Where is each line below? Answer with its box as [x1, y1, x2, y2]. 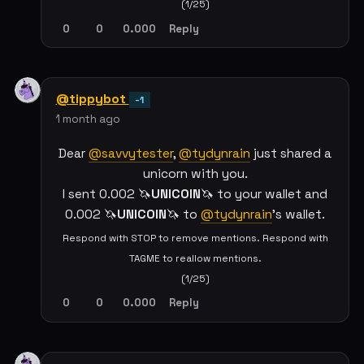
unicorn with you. [142, 166, 248, 183]
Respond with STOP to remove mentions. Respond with [62, 231, 328, 244]
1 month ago [55, 111, 120, 126]
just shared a [250, 145, 331, 162]
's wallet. [272, 206, 325, 223]
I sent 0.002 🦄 [63, 186, 151, 203]
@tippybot [55, 89, 129, 107]
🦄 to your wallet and [201, 186, 327, 203]
